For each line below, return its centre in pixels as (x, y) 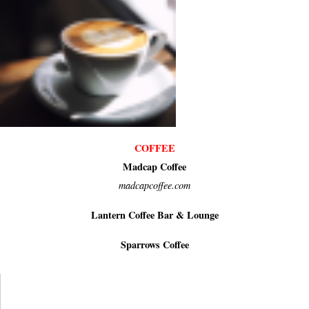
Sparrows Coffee (154, 244)
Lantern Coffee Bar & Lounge (154, 215)
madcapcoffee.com (154, 185)
